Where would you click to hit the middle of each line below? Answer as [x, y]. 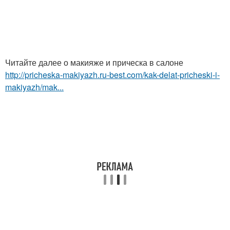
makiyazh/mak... [34, 87]
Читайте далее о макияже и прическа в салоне [94, 62]
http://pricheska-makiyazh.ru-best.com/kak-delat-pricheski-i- [112, 74]
